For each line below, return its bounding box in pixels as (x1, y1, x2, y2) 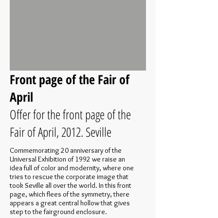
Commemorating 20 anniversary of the (10, 146, 122, 155)
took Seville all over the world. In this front (10, 181, 131, 190)
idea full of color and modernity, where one (10, 163, 134, 172)
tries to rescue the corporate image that (10, 172, 128, 181)
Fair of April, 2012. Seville (10, 123, 111, 141)
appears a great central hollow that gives (10, 199, 130, 207)
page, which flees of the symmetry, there (10, 190, 129, 199)
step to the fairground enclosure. (10, 207, 107, 216)
